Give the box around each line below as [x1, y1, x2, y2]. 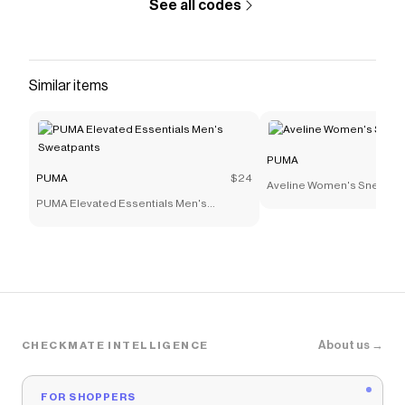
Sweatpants [36, 216, 99, 227]
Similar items [29, 79, 108, 93]
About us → [318, 339, 383, 351]
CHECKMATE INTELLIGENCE [22, 339, 209, 351]
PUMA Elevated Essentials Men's [36, 198, 207, 209]
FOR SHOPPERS [41, 392, 137, 402]
